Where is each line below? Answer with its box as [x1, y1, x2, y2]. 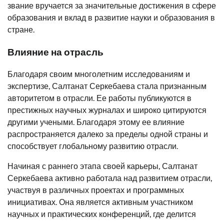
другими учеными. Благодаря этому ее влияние [7, 117, 184, 127]
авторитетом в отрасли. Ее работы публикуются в [7, 93, 191, 103]
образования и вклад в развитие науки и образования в [7, 12, 215, 22]
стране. [7, 24, 34, 34]
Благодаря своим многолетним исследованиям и [7, 69, 190, 79]
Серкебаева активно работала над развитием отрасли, [7, 173, 212, 183]
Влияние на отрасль [7, 46, 103, 58]
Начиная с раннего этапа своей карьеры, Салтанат [7, 161, 197, 171]
